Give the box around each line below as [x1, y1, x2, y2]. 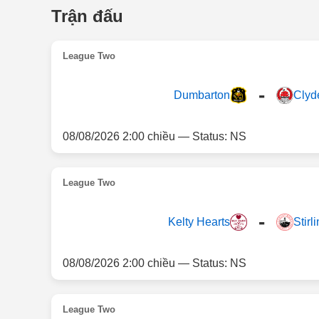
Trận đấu [51, 6, 123, 26]
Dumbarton [173, 89, 230, 101]
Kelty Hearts [167, 216, 230, 228]
